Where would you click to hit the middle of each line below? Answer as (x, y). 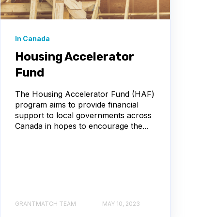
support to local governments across (83, 115)
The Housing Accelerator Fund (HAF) (85, 94)
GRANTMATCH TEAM (46, 204)
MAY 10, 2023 (121, 204)
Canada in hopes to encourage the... (82, 126)
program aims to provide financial (77, 104)
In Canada (32, 38)
